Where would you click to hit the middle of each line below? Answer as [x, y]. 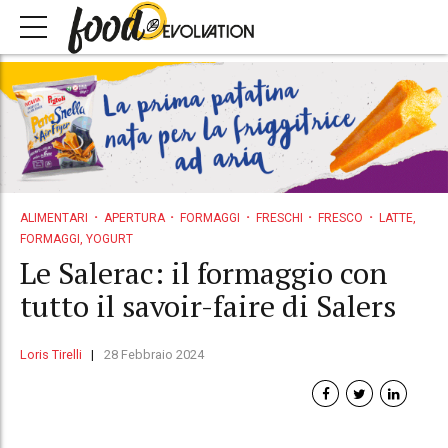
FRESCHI [279, 217]
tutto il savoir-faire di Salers [208, 306]
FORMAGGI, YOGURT [76, 238]
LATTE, [397, 217]
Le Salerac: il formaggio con [203, 273]
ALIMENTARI [54, 217]
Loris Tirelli [51, 355]
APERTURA [134, 217]
